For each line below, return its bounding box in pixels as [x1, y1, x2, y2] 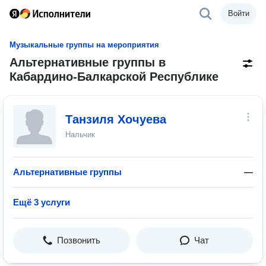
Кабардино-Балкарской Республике [9, 70, 218, 83]
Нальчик [65, 130, 95, 139]
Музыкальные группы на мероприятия [9, 40, 159, 49]
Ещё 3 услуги [13, 197, 70, 207]
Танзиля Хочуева [65, 113, 166, 126]
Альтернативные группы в [9, 56, 166, 69]
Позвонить [57, 235, 100, 245]
